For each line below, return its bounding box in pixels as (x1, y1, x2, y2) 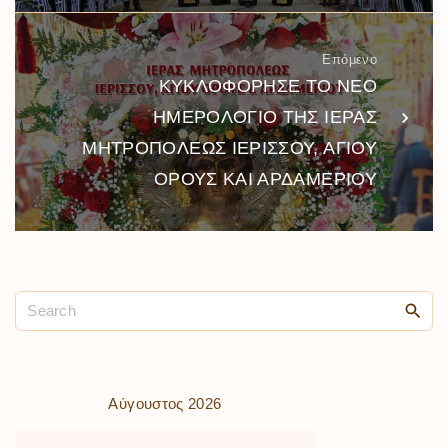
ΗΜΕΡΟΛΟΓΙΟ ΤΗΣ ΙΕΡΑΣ (152, 107, 377, 128)
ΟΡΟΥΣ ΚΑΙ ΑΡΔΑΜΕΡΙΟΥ (153, 169, 377, 190)
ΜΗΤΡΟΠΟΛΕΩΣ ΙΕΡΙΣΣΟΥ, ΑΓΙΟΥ (82, 138, 377, 159)
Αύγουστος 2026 (108, 395, 222, 413)
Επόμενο (322, 52, 377, 68)
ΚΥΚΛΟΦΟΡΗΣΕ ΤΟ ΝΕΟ (158, 76, 377, 97)
